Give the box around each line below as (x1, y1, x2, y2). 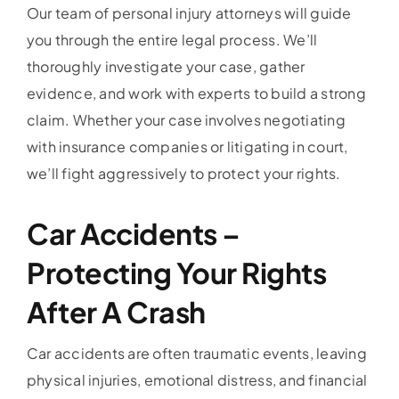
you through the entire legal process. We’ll (26, 30, 318, 50)
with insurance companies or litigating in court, (26, 137, 348, 157)
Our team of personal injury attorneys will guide (26, 4, 352, 23)
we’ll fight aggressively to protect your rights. (26, 164, 341, 183)
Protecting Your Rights (26, 255, 327, 291)
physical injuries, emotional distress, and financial (26, 370, 368, 390)
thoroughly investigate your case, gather (26, 57, 305, 77)
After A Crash (26, 294, 206, 330)
